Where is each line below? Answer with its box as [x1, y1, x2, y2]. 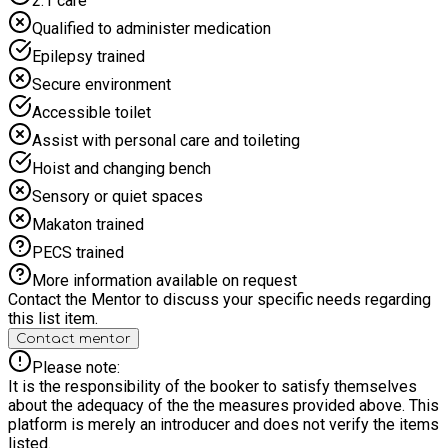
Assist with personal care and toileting [32, 130, 300, 150]
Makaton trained [32, 214, 144, 234]
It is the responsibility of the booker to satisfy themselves [8, 376, 417, 396]
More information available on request [32, 270, 297, 290]
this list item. [8, 308, 98, 328]
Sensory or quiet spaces [32, 186, 203, 206]
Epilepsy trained [32, 46, 145, 66]
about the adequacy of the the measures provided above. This [8, 395, 439, 415]
